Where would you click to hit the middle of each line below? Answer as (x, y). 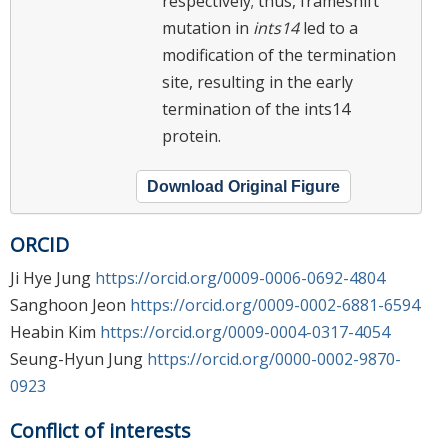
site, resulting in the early (257, 82)
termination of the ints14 (256, 109)
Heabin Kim (55, 331)
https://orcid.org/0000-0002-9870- (274, 358)
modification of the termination (279, 55)
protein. (191, 136)
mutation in (207, 28)
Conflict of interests (100, 430)
